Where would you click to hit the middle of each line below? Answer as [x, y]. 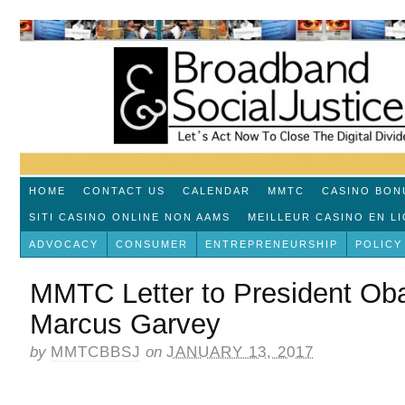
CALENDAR [216, 190]
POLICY [378, 244]
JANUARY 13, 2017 [240, 351]
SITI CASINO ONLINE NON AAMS [129, 217]
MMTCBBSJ [96, 351]
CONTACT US [124, 190]
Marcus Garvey [125, 323]
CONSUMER [151, 244]
